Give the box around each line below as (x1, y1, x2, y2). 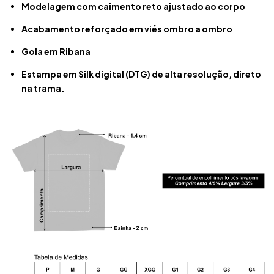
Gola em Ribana (21, 46, 91, 57)
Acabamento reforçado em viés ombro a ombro (21, 23, 232, 35)
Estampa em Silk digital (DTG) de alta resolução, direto (21, 68, 261, 80)
